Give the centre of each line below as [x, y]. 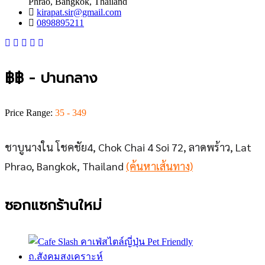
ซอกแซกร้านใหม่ [53, 205]
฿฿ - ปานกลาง [51, 78]
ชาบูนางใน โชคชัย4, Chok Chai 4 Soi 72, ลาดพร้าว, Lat [128, 147]
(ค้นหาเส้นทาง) [159, 166]
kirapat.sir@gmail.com [79, 12]
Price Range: [30, 112]
